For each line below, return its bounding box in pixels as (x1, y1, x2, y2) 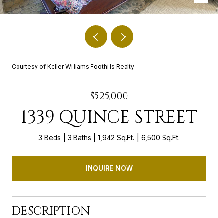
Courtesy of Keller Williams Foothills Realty (12, 63, 134, 70)
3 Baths (68, 133, 91, 142)
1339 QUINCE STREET (21, 106, 197, 129)
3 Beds (38, 133, 61, 142)
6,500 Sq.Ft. (141, 133, 180, 142)
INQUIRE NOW (85, 163, 133, 172)
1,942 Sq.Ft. (98, 133, 134, 142)
